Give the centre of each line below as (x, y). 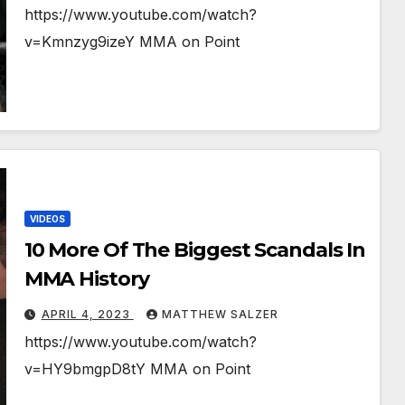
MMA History (86, 279)
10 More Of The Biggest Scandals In (195, 250)
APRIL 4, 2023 (87, 315)
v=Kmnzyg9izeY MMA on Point (132, 42)
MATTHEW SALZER (220, 315)
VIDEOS (47, 219)
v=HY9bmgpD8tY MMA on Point (137, 369)
